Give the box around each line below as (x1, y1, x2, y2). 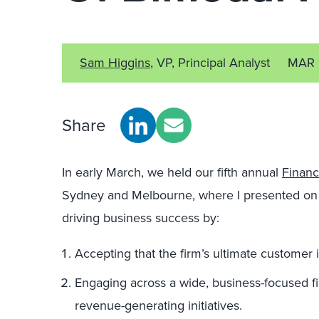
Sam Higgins (80, 53, 150, 72)
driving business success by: (62, 209, 219, 227)
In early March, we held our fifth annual (62, 163, 282, 182)
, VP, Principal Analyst (150, 53, 270, 72)
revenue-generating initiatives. (75, 296, 242, 315)
